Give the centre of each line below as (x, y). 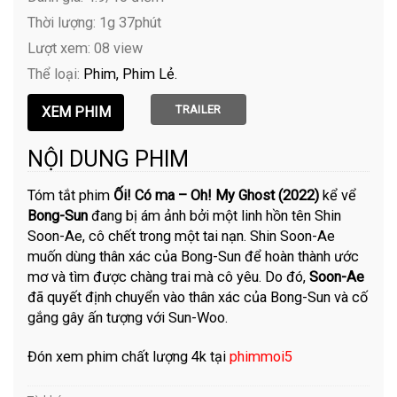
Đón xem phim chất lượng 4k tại (129, 357)
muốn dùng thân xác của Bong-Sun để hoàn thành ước (194, 256)
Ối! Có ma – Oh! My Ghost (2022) (217, 195)
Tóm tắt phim (71, 195)
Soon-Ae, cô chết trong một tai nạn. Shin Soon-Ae (182, 236)
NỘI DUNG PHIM (109, 159)
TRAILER (198, 109)
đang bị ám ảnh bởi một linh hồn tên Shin (215, 215)
